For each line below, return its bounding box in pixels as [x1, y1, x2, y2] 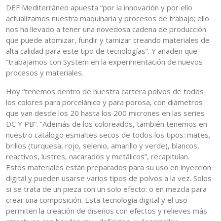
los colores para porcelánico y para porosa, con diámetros [6, 97, 203, 108]
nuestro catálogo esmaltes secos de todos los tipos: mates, [6, 130, 211, 140]
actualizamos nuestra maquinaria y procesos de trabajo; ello [6, 13, 209, 24]
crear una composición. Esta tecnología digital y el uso [6, 195, 187, 205]
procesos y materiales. [6, 68, 83, 78]
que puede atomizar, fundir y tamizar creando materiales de [6, 35, 210, 45]
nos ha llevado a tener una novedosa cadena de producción [6, 24, 206, 35]
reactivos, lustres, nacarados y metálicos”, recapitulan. [6, 151, 189, 162]
